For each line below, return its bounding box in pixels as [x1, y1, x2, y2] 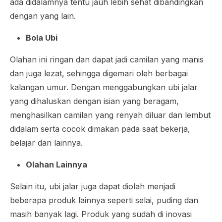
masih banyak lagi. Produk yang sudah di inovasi [10, 209, 192, 219]
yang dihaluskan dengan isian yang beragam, [10, 96, 179, 106]
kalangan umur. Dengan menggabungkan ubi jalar [10, 82, 198, 92]
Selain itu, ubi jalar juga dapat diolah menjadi [10, 181, 175, 191]
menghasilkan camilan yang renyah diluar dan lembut [10, 110, 211, 120]
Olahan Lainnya [26, 159, 87, 169]
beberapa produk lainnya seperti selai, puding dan [10, 195, 198, 205]
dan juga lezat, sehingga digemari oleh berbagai [10, 68, 188, 78]
